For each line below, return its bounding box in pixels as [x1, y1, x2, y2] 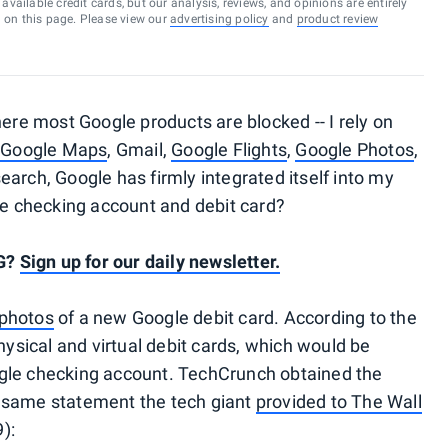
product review [296, 12, 379, 26]
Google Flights [171, 139, 287, 160]
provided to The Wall [255, 391, 422, 412]
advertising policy [169, 12, 269, 26]
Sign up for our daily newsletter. [19, 251, 281, 272]
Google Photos [295, 139, 414, 160]
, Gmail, [107, 139, 172, 160]
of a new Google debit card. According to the [53, 307, 417, 328]
